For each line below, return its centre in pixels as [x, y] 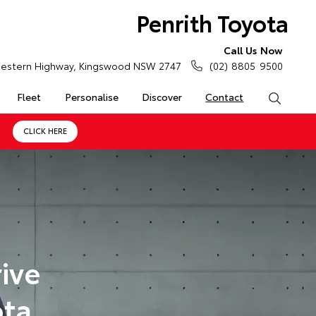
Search [297, 97]
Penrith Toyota [212, 22]
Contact [225, 97]
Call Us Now [253, 50]
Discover [162, 97]
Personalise [91, 97]
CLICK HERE [45, 130]
